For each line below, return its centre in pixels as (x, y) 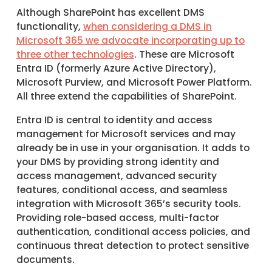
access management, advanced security (116, 176)
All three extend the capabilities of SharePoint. (126, 97)
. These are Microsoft (184, 55)
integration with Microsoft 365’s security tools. (128, 204)
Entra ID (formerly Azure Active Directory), (116, 69)
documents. (45, 260)
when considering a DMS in (147, 27)
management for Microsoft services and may (126, 134)
